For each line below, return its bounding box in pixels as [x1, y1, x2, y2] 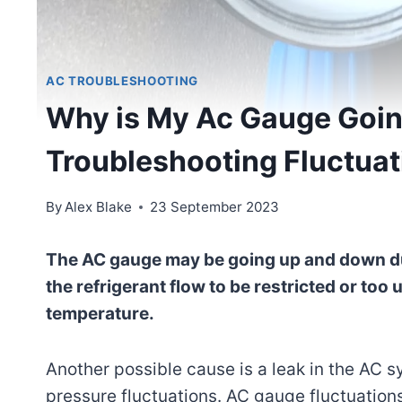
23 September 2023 [150, 197, 280, 215]
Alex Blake [65, 197, 133, 215]
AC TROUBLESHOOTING [46, 74, 198, 89]
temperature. [46, 302, 154, 324]
